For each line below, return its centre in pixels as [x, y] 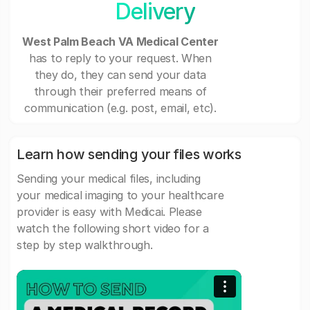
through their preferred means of [120, 92]
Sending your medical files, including [109, 179]
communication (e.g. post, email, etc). [120, 108]
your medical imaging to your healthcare [120, 195]
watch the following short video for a [113, 229]
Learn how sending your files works [129, 155]
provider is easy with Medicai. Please [109, 212]
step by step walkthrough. [85, 245]
